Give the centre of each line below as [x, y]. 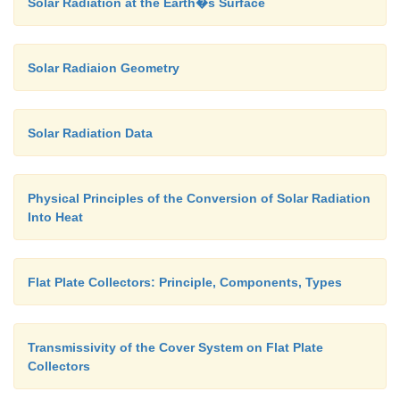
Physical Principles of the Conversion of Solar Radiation [199, 198]
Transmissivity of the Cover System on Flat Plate [175, 347]
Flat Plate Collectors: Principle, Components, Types [185, 282]
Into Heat [55, 217]
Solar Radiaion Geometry [104, 67]
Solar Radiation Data [90, 133]
